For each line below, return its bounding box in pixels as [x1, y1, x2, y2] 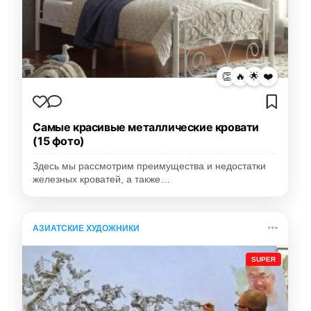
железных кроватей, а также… [33, 174, 171, 185]
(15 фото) [33, 134, 85, 149]
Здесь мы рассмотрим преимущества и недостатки [33, 161, 267, 172]
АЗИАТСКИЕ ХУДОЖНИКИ [33, 224, 140, 234]
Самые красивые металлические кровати [33, 120, 259, 135]
